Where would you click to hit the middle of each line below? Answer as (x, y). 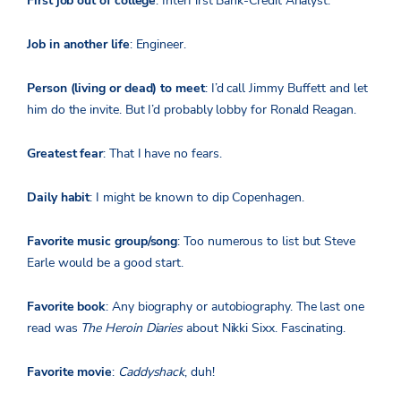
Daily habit (59, 198)
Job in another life (78, 45)
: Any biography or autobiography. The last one (235, 307)
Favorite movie (70, 372)
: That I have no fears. (162, 154)
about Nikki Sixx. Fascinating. (264, 328)
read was (54, 328)
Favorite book (67, 307)
